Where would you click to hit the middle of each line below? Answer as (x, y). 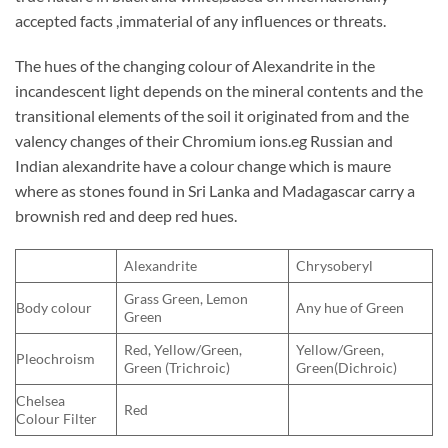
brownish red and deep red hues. (126, 216)
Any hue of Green (350, 308)
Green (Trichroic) (177, 368)
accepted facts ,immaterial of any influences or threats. (200, 20)
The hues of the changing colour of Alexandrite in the (195, 66)
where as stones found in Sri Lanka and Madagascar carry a (215, 191)
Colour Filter (56, 419)
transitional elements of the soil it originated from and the (212, 116)
